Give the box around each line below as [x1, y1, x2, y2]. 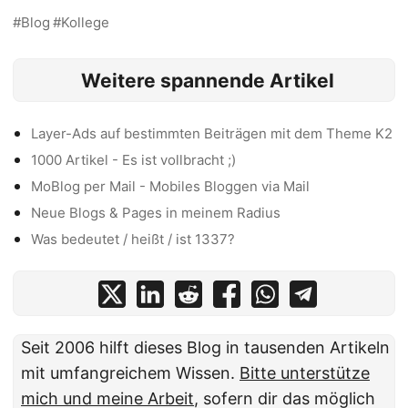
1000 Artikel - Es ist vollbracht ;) [31, 151, 236, 169]
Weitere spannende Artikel [81, 68, 334, 92]
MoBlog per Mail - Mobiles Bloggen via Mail [31, 178, 310, 196]
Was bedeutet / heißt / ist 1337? [31, 230, 235, 249]
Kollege [61, 14, 109, 31]
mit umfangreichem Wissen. [21, 363, 240, 383]
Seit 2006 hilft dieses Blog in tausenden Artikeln [21, 338, 390, 358]
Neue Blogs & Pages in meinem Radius [31, 204, 280, 222]
